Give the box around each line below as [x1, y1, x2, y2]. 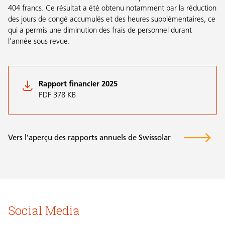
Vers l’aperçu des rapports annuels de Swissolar [8, 135, 171, 143]
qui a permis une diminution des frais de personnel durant [8, 27, 192, 35]
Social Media [8, 202, 80, 219]
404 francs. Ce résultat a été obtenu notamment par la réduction [8, 5, 216, 13]
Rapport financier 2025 [39, 81, 118, 89]
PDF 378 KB [39, 92, 76, 100]
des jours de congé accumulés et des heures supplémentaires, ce [8, 16, 215, 24]
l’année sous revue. [8, 38, 70, 46]
